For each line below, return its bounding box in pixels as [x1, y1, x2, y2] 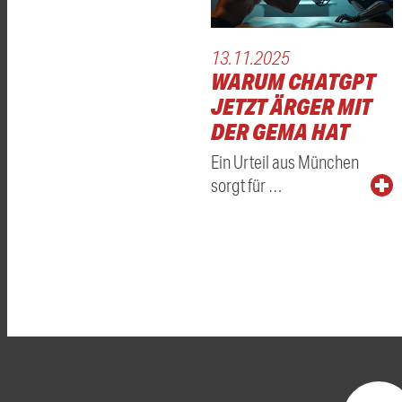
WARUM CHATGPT [211, 67, 375, 96]
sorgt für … [211, 174, 283, 197]
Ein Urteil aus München [211, 151, 359, 173]
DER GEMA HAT [211, 118, 349, 146]
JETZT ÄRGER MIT [211, 92, 371, 121]
